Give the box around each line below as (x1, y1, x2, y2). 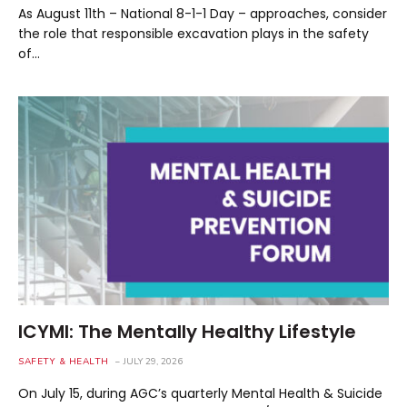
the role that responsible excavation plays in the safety (18, 25, 369, 43)
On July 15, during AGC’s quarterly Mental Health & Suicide (18, 383, 382, 402)
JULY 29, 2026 (123, 354, 183, 368)
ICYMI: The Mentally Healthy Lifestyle (18, 318, 356, 344)
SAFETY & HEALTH (18, 354, 109, 368)
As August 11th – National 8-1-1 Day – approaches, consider (18, 5, 387, 23)
